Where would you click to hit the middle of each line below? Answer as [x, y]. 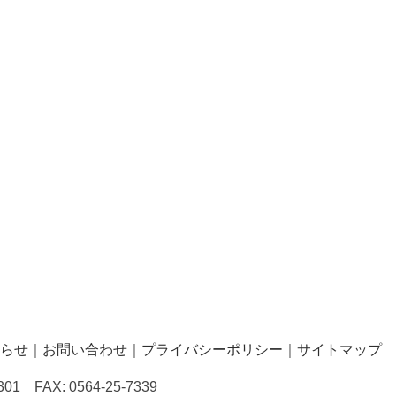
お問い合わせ [85, 350]
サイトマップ [339, 350]
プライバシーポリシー [212, 350]
